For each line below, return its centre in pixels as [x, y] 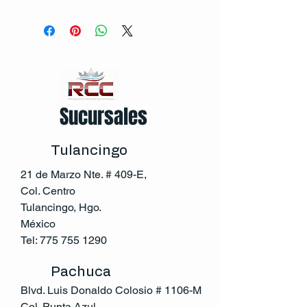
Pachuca [81, 272]
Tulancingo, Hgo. [61, 207]
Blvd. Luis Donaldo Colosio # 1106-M [111, 290]
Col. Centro [48, 191]
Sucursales [103, 117]
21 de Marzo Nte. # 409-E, [84, 174]
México [38, 224]
